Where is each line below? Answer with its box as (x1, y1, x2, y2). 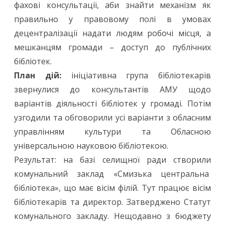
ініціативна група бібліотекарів (61, 70, 211, 81)
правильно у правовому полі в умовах (14, 14, 211, 25)
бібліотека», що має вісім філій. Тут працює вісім (14, 182, 211, 194)
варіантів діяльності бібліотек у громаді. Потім (14, 98, 211, 109)
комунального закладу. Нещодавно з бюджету (14, 210, 211, 222)
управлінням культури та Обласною (14, 126, 211, 138)
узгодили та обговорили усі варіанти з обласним (14, 112, 211, 124)
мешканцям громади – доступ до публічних (14, 42, 211, 53)
